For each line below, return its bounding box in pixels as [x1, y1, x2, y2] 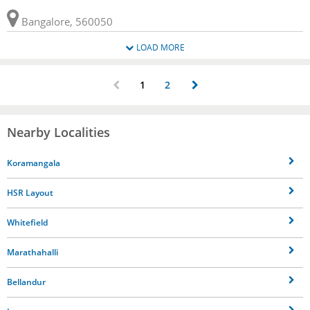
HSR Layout [7, 186, 53, 199]
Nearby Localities [7, 123, 110, 140]
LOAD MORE [134, 42, 185, 54]
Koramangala [7, 156, 60, 169]
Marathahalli [7, 246, 58, 258]
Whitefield [7, 216, 48, 228]
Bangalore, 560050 [19, 14, 113, 28]
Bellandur [7, 275, 46, 288]
